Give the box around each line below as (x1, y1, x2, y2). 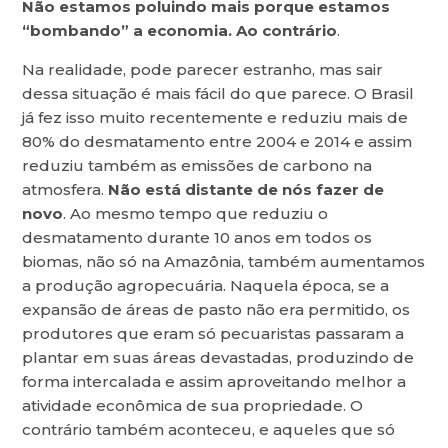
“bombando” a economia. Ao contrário (22, 21, 338, 41)
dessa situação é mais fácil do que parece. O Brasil (22, 84, 415, 104)
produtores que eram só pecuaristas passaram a (22, 324, 405, 344)
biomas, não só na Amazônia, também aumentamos (22, 252, 426, 272)
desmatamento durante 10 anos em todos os (22, 228, 373, 248)
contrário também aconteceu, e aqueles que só (22, 420, 396, 440)
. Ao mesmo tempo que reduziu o (63, 204, 329, 224)
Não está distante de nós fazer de (108, 180, 385, 200)
